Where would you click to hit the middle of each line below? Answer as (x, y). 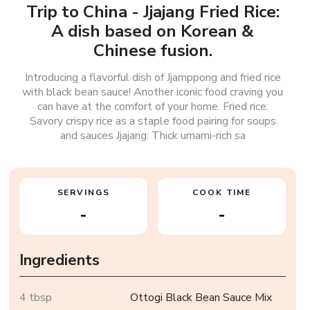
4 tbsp (36, 298)
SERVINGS (83, 192)
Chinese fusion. (153, 51)
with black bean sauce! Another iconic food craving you (153, 92)
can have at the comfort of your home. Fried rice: (153, 107)
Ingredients (60, 260)
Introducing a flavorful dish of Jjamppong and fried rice (153, 77)
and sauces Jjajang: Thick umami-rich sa (153, 136)
